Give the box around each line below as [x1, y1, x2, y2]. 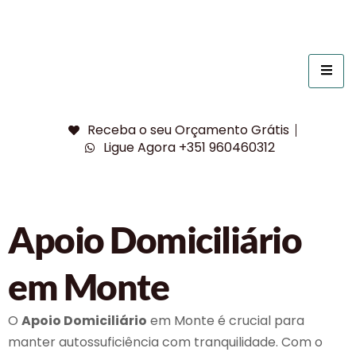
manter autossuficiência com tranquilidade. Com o [8, 333, 323, 351]
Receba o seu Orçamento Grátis [87, 121, 290, 139]
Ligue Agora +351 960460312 [103, 138, 275, 157]
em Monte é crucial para [147, 311, 304, 330]
